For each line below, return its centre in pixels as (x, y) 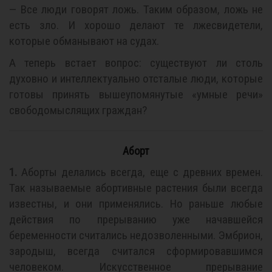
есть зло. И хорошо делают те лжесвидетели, (136, 25)
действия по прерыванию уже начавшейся (136, 219)
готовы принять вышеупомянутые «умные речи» (136, 94)
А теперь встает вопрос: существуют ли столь (136, 63)
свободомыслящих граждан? (78, 110)
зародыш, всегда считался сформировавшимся (136, 251)
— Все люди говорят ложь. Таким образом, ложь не (136, 9)
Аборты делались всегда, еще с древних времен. (140, 172)
